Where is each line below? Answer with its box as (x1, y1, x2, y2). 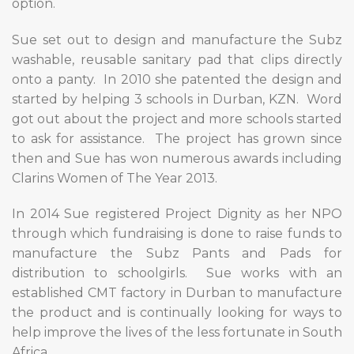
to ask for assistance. (12, 130, 145, 146)
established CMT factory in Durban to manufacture (12, 285, 342, 301)
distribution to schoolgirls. (12, 265, 187, 281)
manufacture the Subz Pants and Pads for (12, 246, 342, 262)
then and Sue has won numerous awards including (12, 150, 342, 166)
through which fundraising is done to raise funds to (12, 226, 342, 242)
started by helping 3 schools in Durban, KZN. (12, 91, 299, 107)
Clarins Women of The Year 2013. (12, 170, 217, 186)
